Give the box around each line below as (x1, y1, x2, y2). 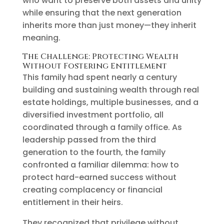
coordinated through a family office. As (22, 121, 182, 133)
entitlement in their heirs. (22, 196, 123, 208)
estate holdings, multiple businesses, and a (22, 96, 198, 108)
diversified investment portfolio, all (22, 108, 163, 120)
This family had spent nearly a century (22, 71, 177, 83)
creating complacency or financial (22, 183, 162, 195)
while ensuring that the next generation (22, 6, 181, 18)
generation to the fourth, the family (22, 146, 165, 158)
